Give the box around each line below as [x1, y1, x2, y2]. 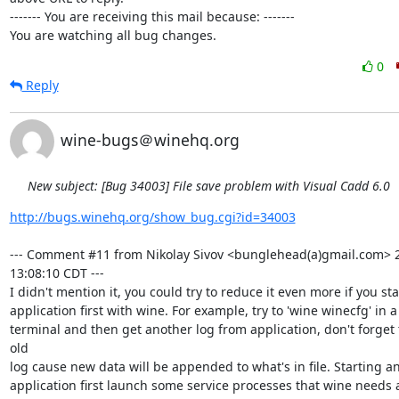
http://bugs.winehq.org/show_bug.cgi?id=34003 [9, 208, 296, 225]
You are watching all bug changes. [9, 27, 216, 44]
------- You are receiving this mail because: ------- [9, 8, 295, 25]
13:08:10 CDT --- [9, 265, 104, 281]
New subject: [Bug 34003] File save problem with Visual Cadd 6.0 [27, 177, 390, 194]
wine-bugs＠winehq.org [60, 129, 240, 151]
